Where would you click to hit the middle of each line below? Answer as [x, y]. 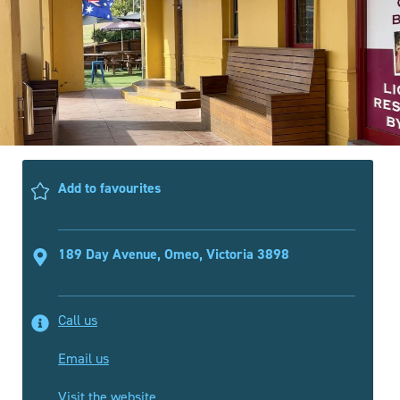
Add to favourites [109, 188]
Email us [83, 358]
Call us [78, 320]
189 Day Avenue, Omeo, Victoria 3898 [174, 254]
